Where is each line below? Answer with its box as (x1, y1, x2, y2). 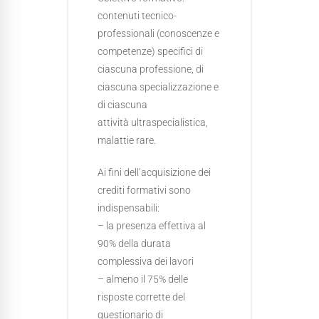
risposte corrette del (98, 291, 185, 303)
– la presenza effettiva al (98, 220, 206, 231)
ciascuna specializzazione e (98, 81, 219, 93)
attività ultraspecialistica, (98, 117, 208, 128)
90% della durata (98, 238, 171, 249)
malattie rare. (98, 135, 156, 146)
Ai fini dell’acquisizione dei (98, 167, 211, 178)
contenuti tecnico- (98, 10, 177, 21)
